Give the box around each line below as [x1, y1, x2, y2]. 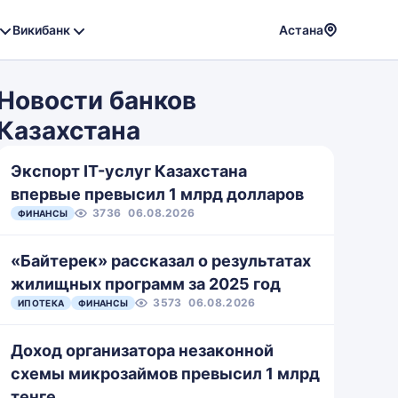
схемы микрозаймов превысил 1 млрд [11, 364, 320, 383]
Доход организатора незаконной [11, 341, 274, 360]
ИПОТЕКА [18, 298, 65, 308]
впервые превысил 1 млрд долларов [11, 185, 304, 203]
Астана [279, 22, 323, 37]
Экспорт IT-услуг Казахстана [11, 162, 247, 180]
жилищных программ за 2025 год [11, 275, 281, 293]
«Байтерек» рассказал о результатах [11, 251, 311, 270]
